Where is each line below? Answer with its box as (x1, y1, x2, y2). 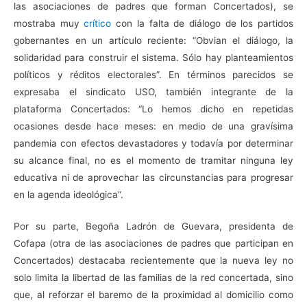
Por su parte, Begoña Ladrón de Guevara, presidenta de (14, 221, 293, 232)
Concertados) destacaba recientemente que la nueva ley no (14, 255, 293, 267)
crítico (84, 17, 112, 29)
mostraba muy (14, 17, 84, 29)
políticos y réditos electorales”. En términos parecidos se (14, 69, 293, 80)
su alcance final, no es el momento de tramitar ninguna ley (14, 154, 293, 166)
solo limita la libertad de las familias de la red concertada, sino (14, 272, 293, 284)
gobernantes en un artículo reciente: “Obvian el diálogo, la (14, 34, 293, 46)
